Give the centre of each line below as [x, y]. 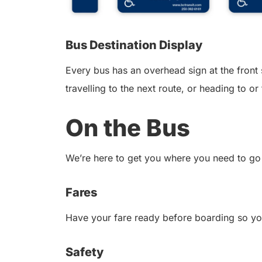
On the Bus [128, 128]
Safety [85, 252]
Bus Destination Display [134, 45]
